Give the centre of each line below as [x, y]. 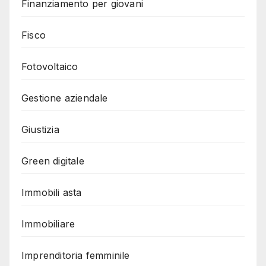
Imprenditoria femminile [76, 256]
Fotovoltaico [50, 67]
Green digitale [53, 161]
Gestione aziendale [65, 98]
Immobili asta [52, 193]
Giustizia [40, 130]
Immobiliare [48, 224]
